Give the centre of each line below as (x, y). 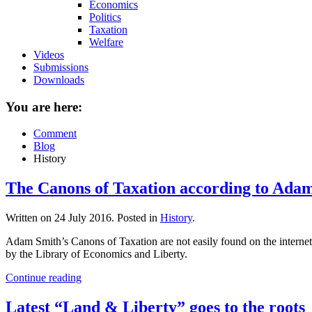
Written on (30, 218)
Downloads (59, 80)
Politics (105, 17)
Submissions (61, 67)
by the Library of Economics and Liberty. (96, 254)
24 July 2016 (83, 218)
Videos (49, 55)
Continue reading (44, 278)
